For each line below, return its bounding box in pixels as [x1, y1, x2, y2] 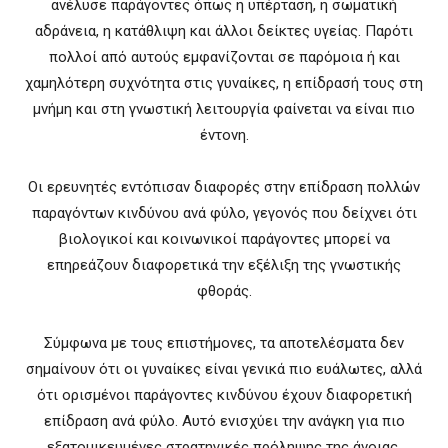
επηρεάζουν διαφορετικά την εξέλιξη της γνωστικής [47, 255, 401, 274]
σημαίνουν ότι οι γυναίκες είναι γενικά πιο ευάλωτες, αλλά [26, 359, 422, 378]
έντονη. [199, 125, 249, 144]
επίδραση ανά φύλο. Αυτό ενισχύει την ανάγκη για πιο [43, 411, 405, 430]
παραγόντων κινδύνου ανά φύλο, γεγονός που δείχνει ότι [31, 203, 417, 222]
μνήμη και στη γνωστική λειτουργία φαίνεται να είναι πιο [33, 99, 415, 118]
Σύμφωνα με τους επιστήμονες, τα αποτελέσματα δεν [44, 333, 404, 352]
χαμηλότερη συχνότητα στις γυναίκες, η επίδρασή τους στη [25, 73, 423, 92]
